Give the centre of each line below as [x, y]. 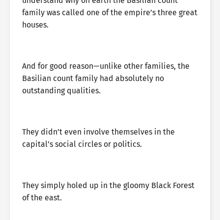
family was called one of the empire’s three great [110, 13]
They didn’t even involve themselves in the [98, 132]
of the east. [42, 198]
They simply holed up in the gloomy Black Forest [108, 185]
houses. [35, 25]
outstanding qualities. [61, 91]
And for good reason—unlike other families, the [106, 66]
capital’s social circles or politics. [82, 144]
